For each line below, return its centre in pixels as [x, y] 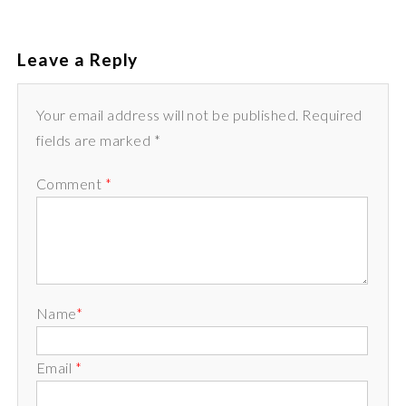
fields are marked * [98, 140]
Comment [70, 184]
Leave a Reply [77, 60]
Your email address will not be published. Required [199, 115]
